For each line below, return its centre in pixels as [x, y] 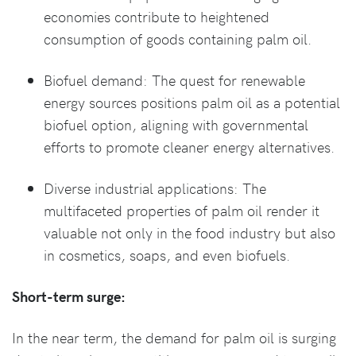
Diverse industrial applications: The [155, 188]
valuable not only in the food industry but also [190, 232]
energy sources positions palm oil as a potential [192, 102]
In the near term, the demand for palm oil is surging [174, 337]
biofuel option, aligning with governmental [176, 124]
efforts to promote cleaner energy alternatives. [189, 146]
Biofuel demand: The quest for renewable [174, 79]
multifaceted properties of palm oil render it [182, 210]
